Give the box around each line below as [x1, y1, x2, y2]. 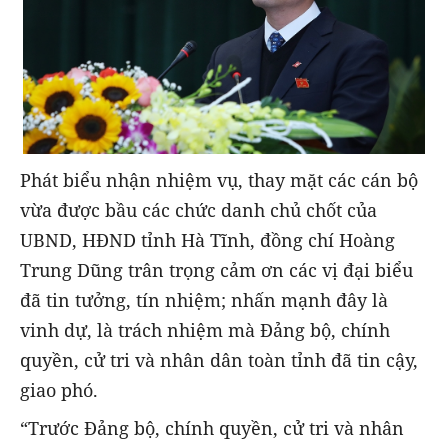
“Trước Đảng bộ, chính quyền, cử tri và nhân [20, 416, 404, 441]
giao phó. [20, 378, 98, 403]
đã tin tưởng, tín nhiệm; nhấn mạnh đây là [20, 288, 388, 313]
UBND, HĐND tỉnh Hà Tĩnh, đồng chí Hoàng [20, 228, 395, 253]
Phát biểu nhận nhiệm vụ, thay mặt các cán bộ [20, 168, 418, 193]
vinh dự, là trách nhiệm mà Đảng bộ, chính [20, 318, 390, 343]
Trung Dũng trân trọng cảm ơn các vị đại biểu [20, 258, 413, 283]
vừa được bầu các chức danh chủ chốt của [20, 198, 377, 223]
